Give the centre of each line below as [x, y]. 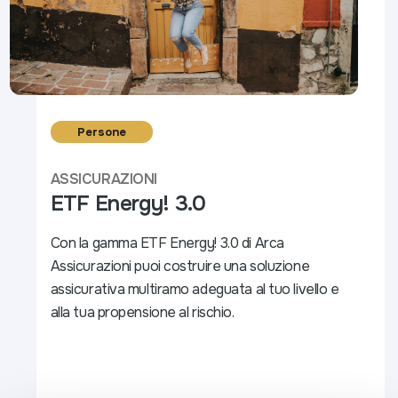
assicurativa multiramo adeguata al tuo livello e [195, 290]
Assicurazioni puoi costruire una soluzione [180, 267]
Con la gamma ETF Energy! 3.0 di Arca [167, 243]
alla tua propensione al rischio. [142, 313]
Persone [101, 132]
